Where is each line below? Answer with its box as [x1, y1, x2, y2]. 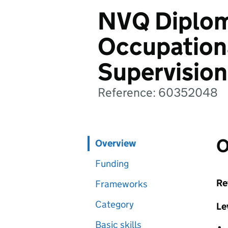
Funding [95, 158, 129, 169]
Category [95, 198, 134, 210]
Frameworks [95, 178, 148, 190]
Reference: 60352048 [98, 85, 218, 100]
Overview [95, 137, 136, 149]
